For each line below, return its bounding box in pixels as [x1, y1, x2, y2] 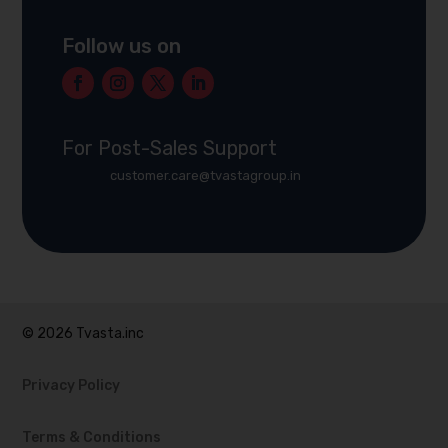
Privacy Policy [22, 375, 121, 393]
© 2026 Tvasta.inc [22, 323, 145, 341]
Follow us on [62, 32, 182, 57]
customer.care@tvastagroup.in [109, 166, 301, 182]
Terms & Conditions [22, 427, 162, 445]
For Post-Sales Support [62, 134, 278, 159]
